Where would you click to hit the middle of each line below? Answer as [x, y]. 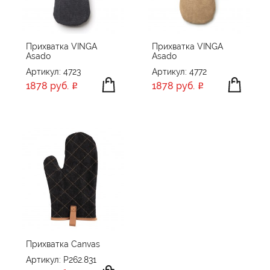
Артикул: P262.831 [61, 260]
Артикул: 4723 [53, 71]
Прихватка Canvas [63, 244]
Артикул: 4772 [179, 71]
